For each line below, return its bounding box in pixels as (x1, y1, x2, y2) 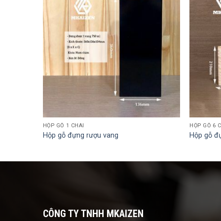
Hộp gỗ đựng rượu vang (42, 131, 118, 140)
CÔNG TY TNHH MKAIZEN (43, 207, 144, 220)
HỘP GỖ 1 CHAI (42, 122, 84, 129)
